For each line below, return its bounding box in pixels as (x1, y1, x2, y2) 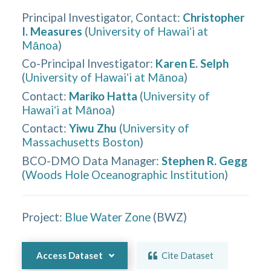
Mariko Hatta (69, 88, 138, 103)
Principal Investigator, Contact (22, 10, 178, 24)
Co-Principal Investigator (22, 56, 151, 70)
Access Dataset (36, 250, 103, 261)
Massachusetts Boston (22, 135, 140, 149)
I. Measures (22, 24, 83, 38)
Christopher (183, 10, 246, 24)
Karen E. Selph (155, 56, 229, 70)
